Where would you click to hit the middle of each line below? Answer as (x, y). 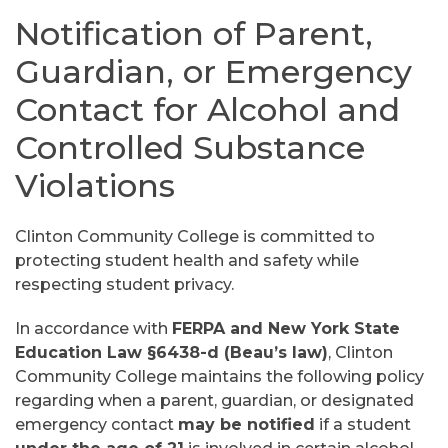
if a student (363, 424)
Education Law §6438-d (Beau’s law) (171, 352)
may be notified (246, 424)
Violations (95, 185)
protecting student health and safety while (187, 260)
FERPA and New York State (286, 328)
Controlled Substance (190, 147)
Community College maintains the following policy (219, 376)
